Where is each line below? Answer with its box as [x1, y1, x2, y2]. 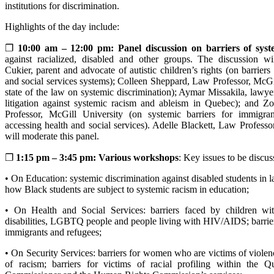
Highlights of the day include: [5, 21, 119, 32]
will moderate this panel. [5, 130, 99, 141]
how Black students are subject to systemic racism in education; [5, 183, 249, 194]
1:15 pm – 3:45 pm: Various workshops [16, 152, 179, 163]
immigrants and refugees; [5, 226, 102, 237]
